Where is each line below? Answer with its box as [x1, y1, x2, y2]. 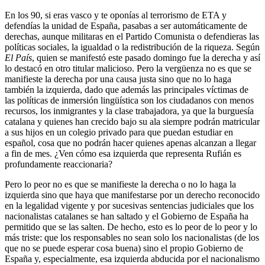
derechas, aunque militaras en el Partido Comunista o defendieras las [5, 31, 259, 41]
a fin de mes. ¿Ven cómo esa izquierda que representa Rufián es [5, 148, 241, 159]
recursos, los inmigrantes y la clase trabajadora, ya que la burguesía [5, 105, 254, 116]
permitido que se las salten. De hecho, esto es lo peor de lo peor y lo [5, 221, 257, 232]
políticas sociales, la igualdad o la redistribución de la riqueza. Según [5, 41, 260, 52]
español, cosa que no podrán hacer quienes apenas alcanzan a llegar [5, 137, 256, 148]
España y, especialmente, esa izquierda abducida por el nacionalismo [5, 253, 260, 264]
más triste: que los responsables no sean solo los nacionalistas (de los [5, 232, 259, 243]
